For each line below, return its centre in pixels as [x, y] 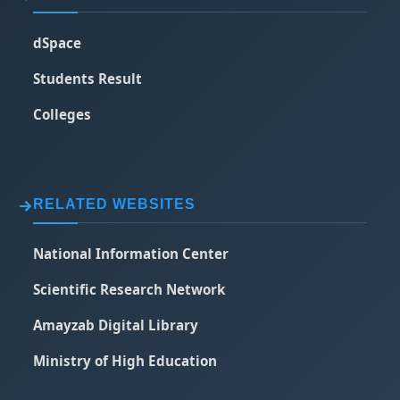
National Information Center [131, 253]
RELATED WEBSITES [115, 204]
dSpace [58, 42]
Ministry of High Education [125, 360]
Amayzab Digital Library [116, 325]
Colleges [62, 114]
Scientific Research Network [129, 289]
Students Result [88, 78]
